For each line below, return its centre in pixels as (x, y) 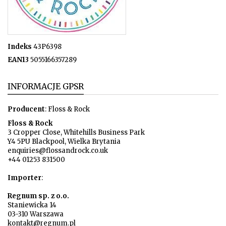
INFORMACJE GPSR (46, 86)
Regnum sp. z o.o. (38, 196)
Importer (24, 178)
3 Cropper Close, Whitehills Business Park (76, 132)
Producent (26, 109)
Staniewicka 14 (32, 205)
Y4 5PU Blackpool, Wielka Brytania (64, 141)
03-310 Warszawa (36, 214)
